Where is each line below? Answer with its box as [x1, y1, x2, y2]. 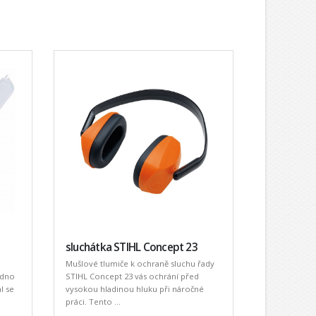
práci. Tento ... [65, 296, 121, 307]
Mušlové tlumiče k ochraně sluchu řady [65, 257, 214, 269]
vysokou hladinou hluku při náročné [65, 283, 204, 294]
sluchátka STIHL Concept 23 [65, 239, 197, 255]
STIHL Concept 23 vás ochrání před [65, 270, 199, 281]
